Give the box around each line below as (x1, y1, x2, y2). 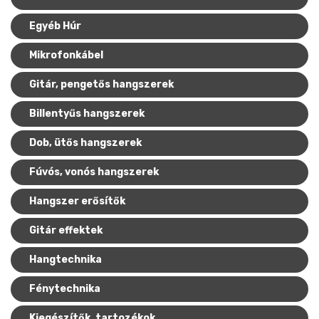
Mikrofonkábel (29, 49, 103, 61)
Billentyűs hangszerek (29, 108, 145, 120)
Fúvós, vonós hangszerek (29, 166, 159, 178)
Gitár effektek (29, 224, 103, 236)
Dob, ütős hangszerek (29, 137, 142, 149)
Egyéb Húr (29, 20, 81, 32)
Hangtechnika (29, 253, 102, 266)
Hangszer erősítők (29, 195, 125, 207)
